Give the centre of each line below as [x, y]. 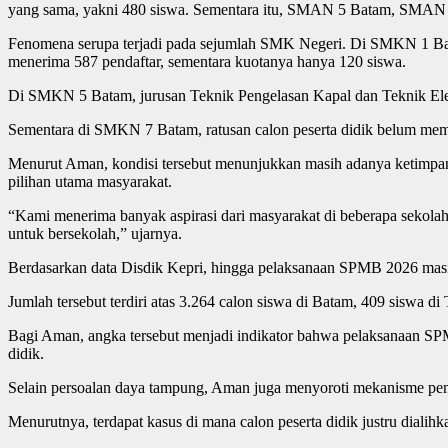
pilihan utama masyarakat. [90, 181]
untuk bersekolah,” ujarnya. [95, 233]
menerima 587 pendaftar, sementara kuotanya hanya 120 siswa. [207, 61]
